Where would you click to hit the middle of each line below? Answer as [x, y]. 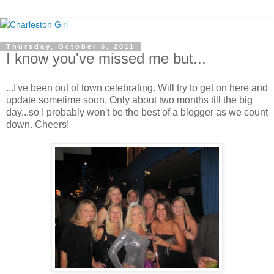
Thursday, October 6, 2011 [71, 46]
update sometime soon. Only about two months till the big [129, 100]
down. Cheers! [38, 124]
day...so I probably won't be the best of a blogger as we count [137, 112]
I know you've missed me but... [106, 58]
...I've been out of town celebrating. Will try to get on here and [137, 87]
